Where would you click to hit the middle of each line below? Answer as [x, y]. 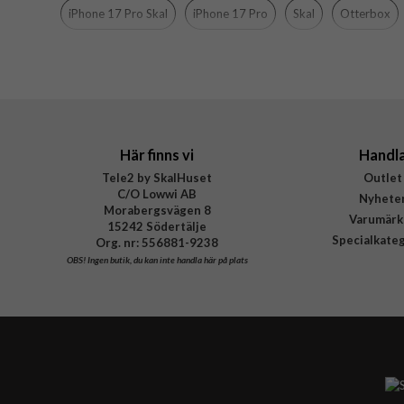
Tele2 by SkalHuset [157, 178]
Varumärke [103, 31]
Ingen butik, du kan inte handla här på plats [166, 260]
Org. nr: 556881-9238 [157, 243]
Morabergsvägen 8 [157, 211]
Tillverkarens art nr [124, 60]
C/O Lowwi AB [157, 194]
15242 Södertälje [157, 227]
